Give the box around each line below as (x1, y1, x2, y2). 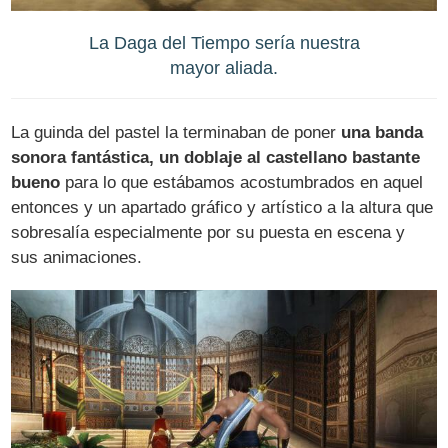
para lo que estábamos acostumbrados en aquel (60, 172, 424, 192)
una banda (341, 122, 424, 142)
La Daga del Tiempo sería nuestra (88, 31, 360, 53)
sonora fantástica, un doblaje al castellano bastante (11, 147, 421, 167)
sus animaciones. (11, 247, 143, 267)
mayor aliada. (170, 56, 278, 78)
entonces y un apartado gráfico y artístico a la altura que (11, 197, 434, 217)
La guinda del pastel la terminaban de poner (11, 122, 342, 142)
